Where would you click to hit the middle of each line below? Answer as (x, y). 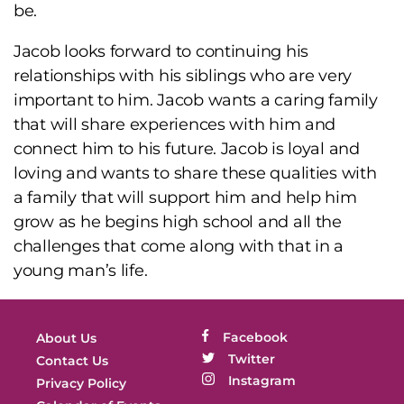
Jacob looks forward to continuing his (161, 51)
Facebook (255, 337)
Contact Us (72, 361)
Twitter (251, 359)
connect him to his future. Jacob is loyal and (187, 149)
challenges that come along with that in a (179, 246)
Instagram (262, 381)
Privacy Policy (81, 383)
